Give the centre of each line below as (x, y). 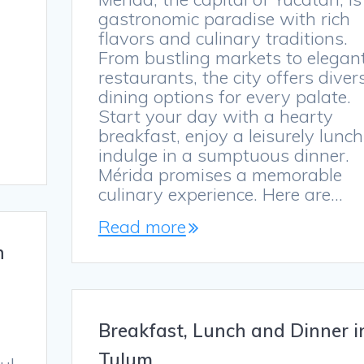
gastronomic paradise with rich (224, 19)
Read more (142, 227)
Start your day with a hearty (215, 117)
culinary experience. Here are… (220, 195)
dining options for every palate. (224, 97)
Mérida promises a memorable (220, 175)
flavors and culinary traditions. (223, 39)
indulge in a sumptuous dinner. (223, 156)
